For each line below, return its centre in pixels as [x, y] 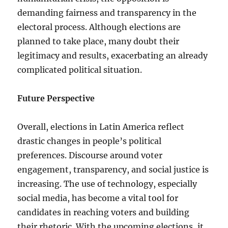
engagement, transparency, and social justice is [113, 169]
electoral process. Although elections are [99, 27]
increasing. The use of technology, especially [107, 184]
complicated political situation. [80, 70]
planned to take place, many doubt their [98, 41]
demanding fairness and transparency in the [107, 13]
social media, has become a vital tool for [98, 198]
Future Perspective [56, 98]
